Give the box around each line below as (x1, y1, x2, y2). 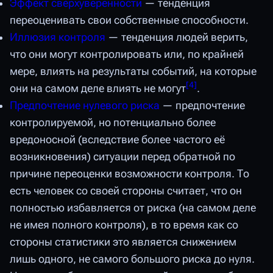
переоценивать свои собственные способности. (10, 13, 249, 26)
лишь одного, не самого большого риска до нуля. (10, 252, 255, 265)
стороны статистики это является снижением (10, 235, 236, 248)
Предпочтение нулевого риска (10, 99, 160, 112)
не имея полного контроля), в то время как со (10, 218, 238, 231)
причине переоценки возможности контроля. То (10, 167, 249, 180)
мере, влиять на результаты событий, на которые (10, 65, 257, 77)
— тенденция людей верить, (105, 30, 248, 43)
